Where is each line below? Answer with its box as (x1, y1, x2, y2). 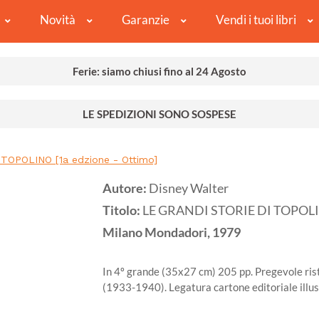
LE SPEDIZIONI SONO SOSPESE (83, 108, 236, 121)
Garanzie (121, 12, 169, 28)
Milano (103, 225, 142, 241)
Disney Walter (149, 181, 229, 197)
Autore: (103, 181, 149, 197)
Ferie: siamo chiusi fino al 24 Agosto (73, 65, 246, 78)
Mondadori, (145, 225, 210, 241)
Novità (39, 12, 75, 28)
